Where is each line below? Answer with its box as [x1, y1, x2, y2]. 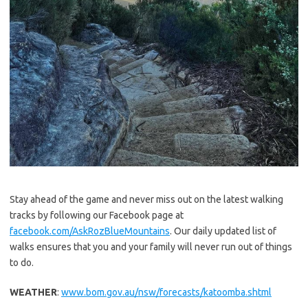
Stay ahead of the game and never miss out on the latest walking [10, 193, 283, 205]
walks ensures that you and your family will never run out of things [10, 241, 292, 252]
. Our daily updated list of [170, 225, 276, 236]
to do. [10, 256, 34, 268]
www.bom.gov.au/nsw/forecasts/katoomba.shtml [61, 286, 272, 298]
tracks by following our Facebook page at [10, 209, 184, 221]
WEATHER [10, 286, 57, 298]
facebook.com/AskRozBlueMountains [10, 225, 170, 236]
